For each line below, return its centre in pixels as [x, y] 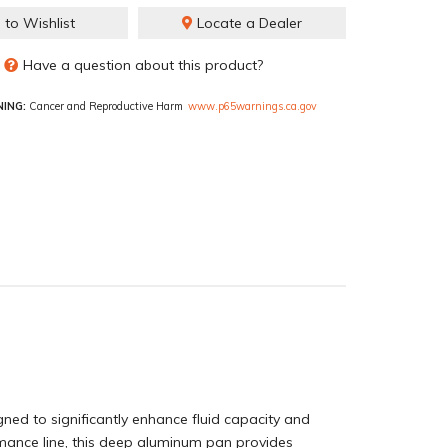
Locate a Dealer [247, 23]
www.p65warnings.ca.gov [252, 105]
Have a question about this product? [142, 65]
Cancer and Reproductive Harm [104, 105]
